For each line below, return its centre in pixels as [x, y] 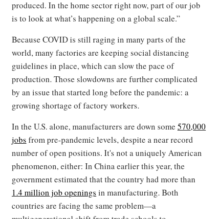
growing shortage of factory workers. [76, 106]
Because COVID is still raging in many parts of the [99, 40]
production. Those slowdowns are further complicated [105, 79]
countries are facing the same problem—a [84, 206]
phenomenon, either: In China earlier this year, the [98, 166]
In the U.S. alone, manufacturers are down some [95, 127]
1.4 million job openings [54, 193]
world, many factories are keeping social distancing [100, 53]
